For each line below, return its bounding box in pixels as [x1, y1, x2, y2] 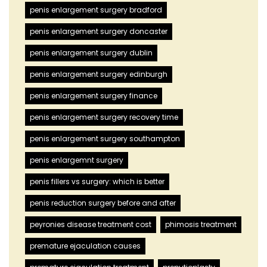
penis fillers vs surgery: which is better [30, 176, 164, 187]
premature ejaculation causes [30, 241, 141, 252]
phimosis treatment [165, 219, 237, 230]
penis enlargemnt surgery [30, 155, 123, 166]
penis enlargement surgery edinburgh [30, 69, 167, 80]
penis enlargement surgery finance [30, 91, 157, 101]
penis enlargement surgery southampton [30, 133, 180, 144]
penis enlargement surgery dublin [30, 48, 153, 58]
